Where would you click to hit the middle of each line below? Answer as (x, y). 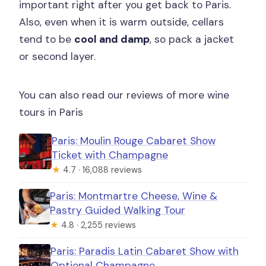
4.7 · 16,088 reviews (102, 170)
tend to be (47, 39)
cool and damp (112, 39)
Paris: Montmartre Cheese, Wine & (133, 196)
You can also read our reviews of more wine (124, 95)
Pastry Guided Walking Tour (117, 210)
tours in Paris (51, 113)
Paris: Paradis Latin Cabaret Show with (145, 251)
